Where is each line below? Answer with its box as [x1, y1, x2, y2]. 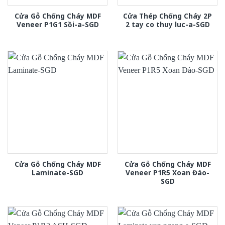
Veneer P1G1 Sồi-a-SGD [16, 19, 99, 29]
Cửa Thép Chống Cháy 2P [123, 11, 212, 21]
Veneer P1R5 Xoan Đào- [126, 167, 209, 177]
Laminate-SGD [32, 167, 83, 177]
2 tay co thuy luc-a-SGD [125, 19, 210, 29]
